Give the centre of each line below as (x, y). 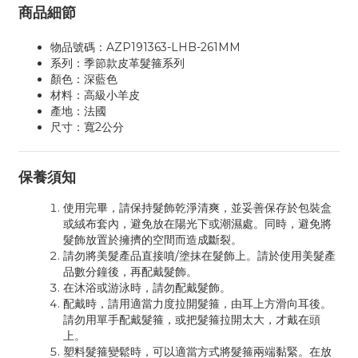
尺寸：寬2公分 (87, 127)
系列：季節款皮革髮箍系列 (117, 63)
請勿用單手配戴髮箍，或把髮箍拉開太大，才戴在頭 (192, 320)
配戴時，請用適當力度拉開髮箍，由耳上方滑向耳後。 (197, 304)
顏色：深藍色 (84, 79)
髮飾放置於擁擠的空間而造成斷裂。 (153, 240)
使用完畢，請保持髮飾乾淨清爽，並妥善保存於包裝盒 (197, 208)
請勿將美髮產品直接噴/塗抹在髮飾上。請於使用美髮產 (199, 256)
